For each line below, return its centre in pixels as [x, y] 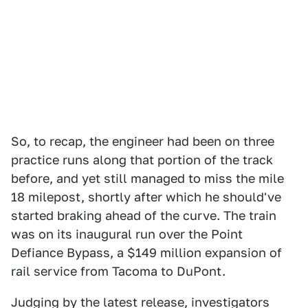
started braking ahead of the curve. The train [144, 216]
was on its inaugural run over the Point [127, 234]
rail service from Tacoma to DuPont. [118, 271]
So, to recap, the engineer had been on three [143, 141]
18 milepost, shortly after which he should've [146, 197]
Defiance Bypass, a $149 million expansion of [146, 253]
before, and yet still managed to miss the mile [147, 178]
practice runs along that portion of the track [142, 160]
